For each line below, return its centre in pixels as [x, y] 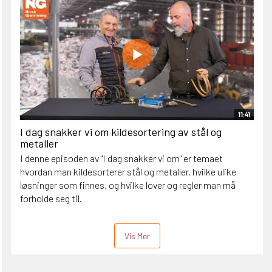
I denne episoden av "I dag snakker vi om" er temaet [121, 158]
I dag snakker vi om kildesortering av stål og [121, 132]
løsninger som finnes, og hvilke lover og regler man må [128, 185]
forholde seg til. [51, 199]
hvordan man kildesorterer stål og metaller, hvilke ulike [128, 172]
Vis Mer [137, 236]
